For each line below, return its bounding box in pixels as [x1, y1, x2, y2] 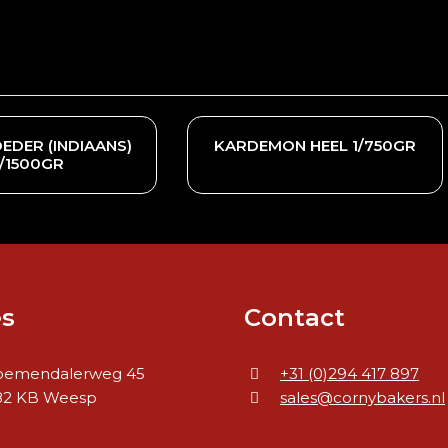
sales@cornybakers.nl [279, 388, 445, 407]
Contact [243, 303, 345, 332]
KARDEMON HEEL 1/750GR [213, 136, 416, 155]
